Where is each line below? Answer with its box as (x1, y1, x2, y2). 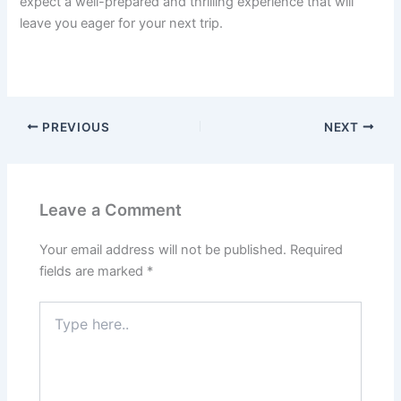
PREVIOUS (38, 119, 110, 134)
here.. (38, 320, 73, 336)
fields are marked (39, 263, 148, 280)
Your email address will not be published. (39, 242, 287, 259)
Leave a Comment (39, 200, 183, 220)
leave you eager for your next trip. (20, 15, 224, 32)
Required (290, 242, 344, 259)
